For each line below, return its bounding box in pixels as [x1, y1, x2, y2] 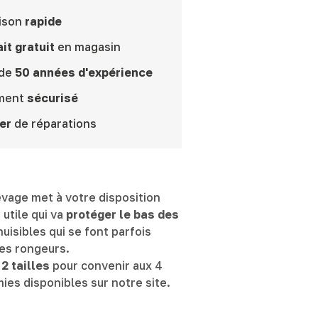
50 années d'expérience [14, 65, 153, 79]
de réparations [11, 116, 97, 131]
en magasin [54, 39, 121, 54]
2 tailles [1, 258, 50, 273]
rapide [21, 13, 62, 28]
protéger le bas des [66, 207, 180, 221]
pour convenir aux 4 [50, 258, 163, 273]
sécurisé [26, 90, 78, 105]
